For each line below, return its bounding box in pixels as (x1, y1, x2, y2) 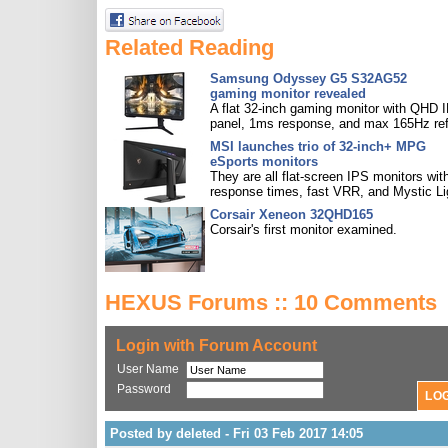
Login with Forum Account (116, 337, 317, 354)
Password (117, 382, 171, 396)
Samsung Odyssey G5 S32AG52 (210, 71, 407, 86)
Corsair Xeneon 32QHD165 (210, 207, 373, 222)
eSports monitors (210, 154, 318, 169)
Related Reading (105, 35, 274, 60)
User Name (117, 362, 179, 376)
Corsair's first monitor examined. (210, 222, 397, 237)
